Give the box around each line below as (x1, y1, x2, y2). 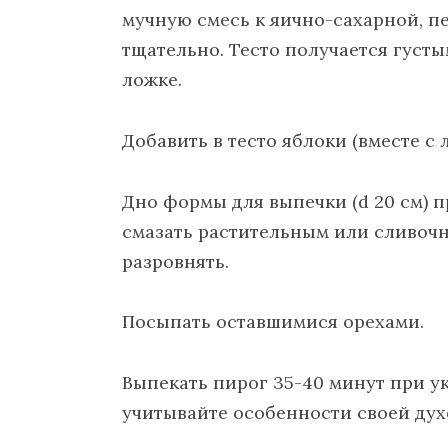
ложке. (122, 68, 182, 92)
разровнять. (122, 249, 229, 273)
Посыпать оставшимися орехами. (122, 310, 424, 334)
